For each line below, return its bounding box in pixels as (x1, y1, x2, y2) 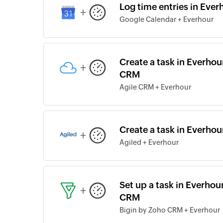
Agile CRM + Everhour (119, 83, 191, 91)
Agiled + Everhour (119, 138, 179, 146)
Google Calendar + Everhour (119, 15, 214, 23)
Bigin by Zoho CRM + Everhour (119, 206, 220, 214)
